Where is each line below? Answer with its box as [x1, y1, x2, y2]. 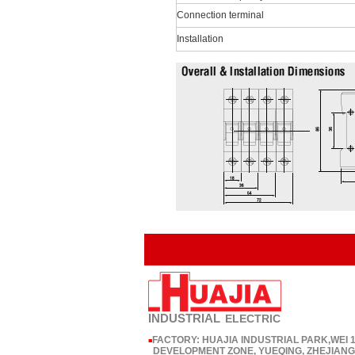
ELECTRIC [224, 312, 281, 325]
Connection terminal [177, 10, 264, 21]
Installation [177, 33, 223, 44]
